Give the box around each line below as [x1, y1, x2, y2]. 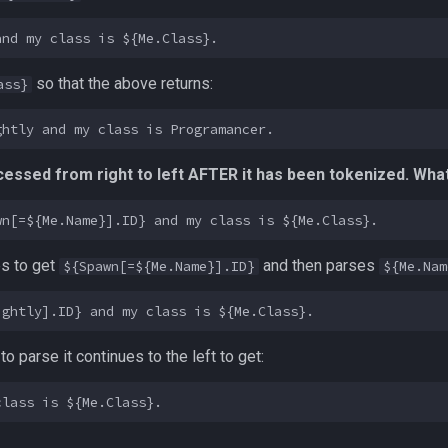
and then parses [259, 256, 379, 275]
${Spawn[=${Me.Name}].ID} [63, 258, 255, 275]
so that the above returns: [32, 74, 213, 93]
